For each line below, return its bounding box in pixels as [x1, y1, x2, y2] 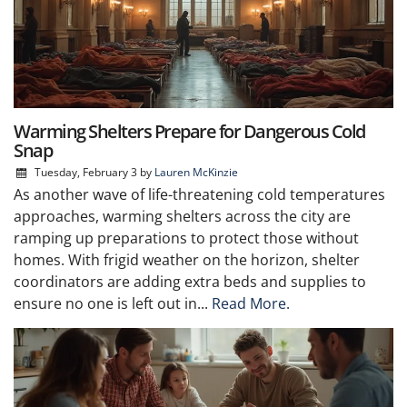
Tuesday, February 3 [34, 164, 137, 180]
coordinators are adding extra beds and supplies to [14, 271, 366, 292]
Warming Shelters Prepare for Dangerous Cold [14, 118, 365, 144]
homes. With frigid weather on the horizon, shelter [14, 249, 360, 270]
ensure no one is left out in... [14, 293, 212, 313]
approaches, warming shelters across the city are [14, 205, 351, 226]
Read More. [212, 293, 290, 313]
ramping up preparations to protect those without [14, 227, 359, 248]
